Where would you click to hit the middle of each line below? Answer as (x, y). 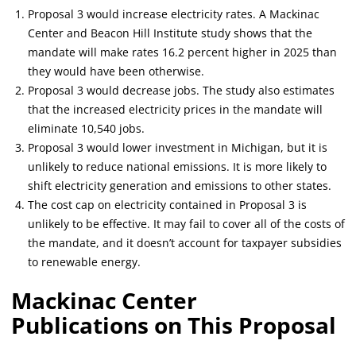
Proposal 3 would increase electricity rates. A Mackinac (174, 14)
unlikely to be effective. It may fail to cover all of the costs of (186, 224)
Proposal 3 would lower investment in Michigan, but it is (178, 147)
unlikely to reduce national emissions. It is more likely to (177, 166)
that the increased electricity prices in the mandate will (175, 109)
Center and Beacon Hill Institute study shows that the (170, 33)
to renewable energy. (84, 262)
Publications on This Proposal (174, 325)
